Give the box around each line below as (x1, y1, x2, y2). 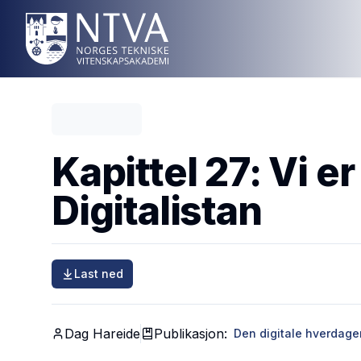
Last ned (74, 267, 123, 280)
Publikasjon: (154, 326, 227, 342)
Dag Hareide (64, 326, 140, 342)
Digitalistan (52, 187, 262, 234)
